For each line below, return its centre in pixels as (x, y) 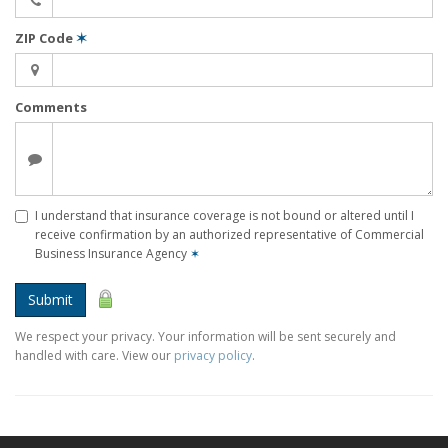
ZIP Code (45, 37)
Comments (51, 106)
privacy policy (213, 355)
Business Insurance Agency (112, 253)
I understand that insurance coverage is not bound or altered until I (224, 215)
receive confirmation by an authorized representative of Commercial (229, 234)
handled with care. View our (94, 355)
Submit (50, 299)
